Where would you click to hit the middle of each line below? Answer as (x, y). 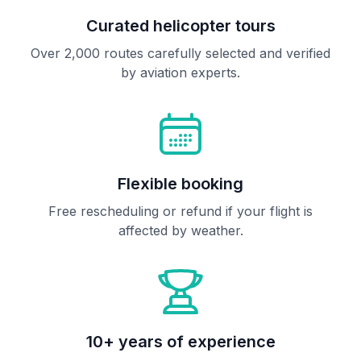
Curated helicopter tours (180, 26)
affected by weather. (180, 230)
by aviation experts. (180, 73)
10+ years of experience (180, 342)
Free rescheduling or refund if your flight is (180, 211)
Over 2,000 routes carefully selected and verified (180, 53)
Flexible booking (180, 184)
